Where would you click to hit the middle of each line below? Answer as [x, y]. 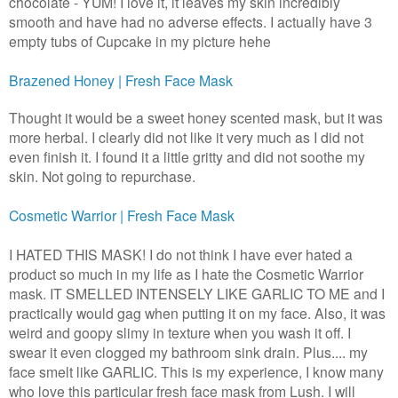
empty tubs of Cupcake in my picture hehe [142, 41]
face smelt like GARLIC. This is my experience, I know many [196, 372]
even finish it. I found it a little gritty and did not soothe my [187, 157]
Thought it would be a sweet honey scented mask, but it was [196, 118]
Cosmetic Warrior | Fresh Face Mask [122, 215]
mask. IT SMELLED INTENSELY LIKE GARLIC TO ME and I [197, 294]
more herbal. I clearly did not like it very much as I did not [186, 137]
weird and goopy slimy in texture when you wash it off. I [180, 333]
